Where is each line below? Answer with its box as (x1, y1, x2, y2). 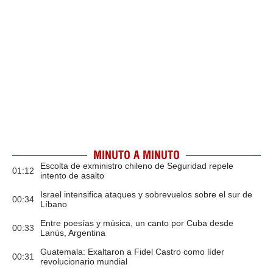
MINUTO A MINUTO (93, 148, 180, 162)
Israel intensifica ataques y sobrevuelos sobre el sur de (40, 190, 252, 199)
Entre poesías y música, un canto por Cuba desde (40, 218, 233, 228)
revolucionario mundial (40, 257, 127, 266)
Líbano (40, 199, 67, 209)
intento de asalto (40, 171, 104, 180)
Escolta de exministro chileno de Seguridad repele (40, 161, 233, 171)
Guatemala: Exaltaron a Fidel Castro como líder (40, 247, 224, 257)
